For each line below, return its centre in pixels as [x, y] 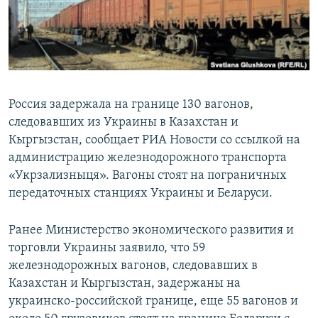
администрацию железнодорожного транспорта [148, 158]
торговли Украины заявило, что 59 [107, 248]
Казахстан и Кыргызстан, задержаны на [125, 284]
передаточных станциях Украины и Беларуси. [141, 194]
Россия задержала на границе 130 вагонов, [131, 105]
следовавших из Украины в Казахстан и [124, 123]
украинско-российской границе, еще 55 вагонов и [153, 302]
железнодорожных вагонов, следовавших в [133, 266]
